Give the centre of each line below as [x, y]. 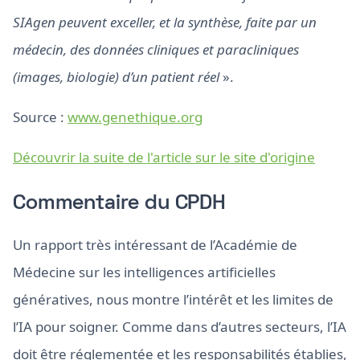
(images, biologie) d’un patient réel [116, 77]
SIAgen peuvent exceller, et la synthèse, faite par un [165, 22]
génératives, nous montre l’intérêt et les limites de [173, 299]
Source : [40, 117]
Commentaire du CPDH [119, 204]
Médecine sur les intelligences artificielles [144, 272]
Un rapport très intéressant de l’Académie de [155, 245]
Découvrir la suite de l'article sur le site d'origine [164, 157]
